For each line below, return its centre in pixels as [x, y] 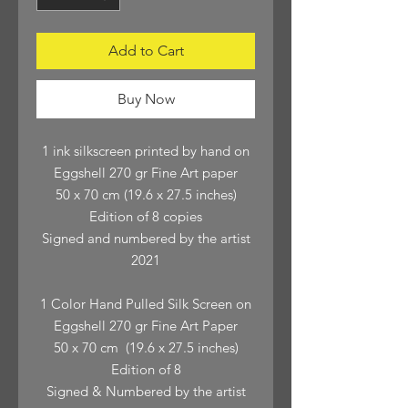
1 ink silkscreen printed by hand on [146, 151]
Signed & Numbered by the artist [146, 391]
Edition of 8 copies [146, 216]
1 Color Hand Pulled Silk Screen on [146, 304]
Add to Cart [146, 51]
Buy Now [146, 99]
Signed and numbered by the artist [146, 238]
